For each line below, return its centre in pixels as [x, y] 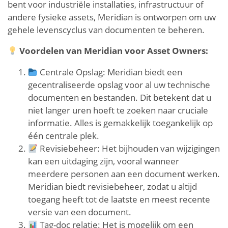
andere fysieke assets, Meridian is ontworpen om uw [112, 17]
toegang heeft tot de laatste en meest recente [119, 199]
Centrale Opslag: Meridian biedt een [110, 72]
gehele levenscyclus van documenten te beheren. [106, 30]
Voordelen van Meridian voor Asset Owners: [114, 51]
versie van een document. [80, 212]
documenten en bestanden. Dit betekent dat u [120, 98]
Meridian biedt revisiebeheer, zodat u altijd [112, 187]
